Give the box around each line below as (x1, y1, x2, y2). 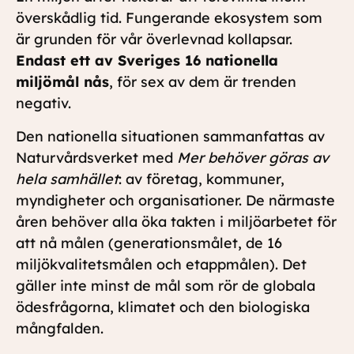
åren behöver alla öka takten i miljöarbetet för (16, 212, 337, 231)
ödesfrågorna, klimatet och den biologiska (16, 297, 310, 316)
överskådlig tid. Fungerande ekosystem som (16, 9, 322, 28)
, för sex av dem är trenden (109, 73, 296, 92)
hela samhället (16, 169, 119, 188)
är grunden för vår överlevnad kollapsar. (16, 30, 292, 49)
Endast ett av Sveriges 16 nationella (16, 51, 278, 70)
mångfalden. (16, 318, 104, 337)
